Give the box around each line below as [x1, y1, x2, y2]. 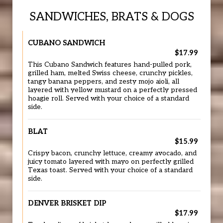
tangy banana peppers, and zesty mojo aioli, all [28, 78, 179, 86]
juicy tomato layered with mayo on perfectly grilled [28, 158, 194, 166]
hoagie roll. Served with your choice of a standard [28, 95, 189, 103]
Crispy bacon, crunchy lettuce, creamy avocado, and [28, 149, 197, 157]
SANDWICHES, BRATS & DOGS [29, 10, 194, 24]
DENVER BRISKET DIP [28, 199, 107, 208]
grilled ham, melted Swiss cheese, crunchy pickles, [28, 69, 193, 77]
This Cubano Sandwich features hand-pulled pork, [28, 61, 192, 69]
